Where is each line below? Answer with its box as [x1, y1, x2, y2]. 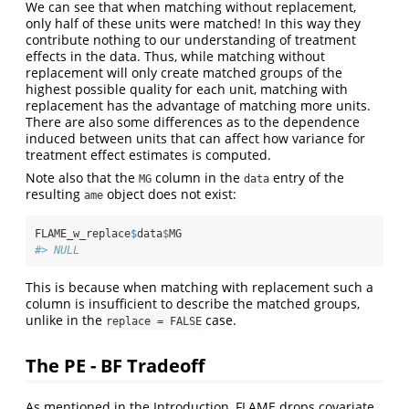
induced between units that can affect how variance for [26, 129, 365, 147]
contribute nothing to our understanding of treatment [26, 30, 356, 48]
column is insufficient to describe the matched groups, [26, 294, 360, 312]
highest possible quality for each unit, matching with [26, 79, 348, 98]
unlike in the [26, 310, 106, 329]
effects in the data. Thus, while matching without [26, 47, 325, 65]
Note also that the [26, 168, 139, 186]
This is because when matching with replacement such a [26, 278, 373, 296]
